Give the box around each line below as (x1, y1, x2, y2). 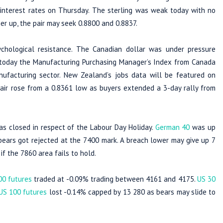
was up (190, 122, 216, 132)
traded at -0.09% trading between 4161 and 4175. (34, 174, 197, 184)
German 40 (155, 122, 190, 132)
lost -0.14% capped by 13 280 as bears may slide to (47, 187, 216, 197)
